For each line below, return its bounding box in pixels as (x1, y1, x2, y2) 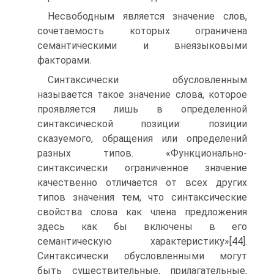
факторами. (37, 54, 91, 66)
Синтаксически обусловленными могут (37, 250, 247, 262)
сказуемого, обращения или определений (37, 133, 247, 144)
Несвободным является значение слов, (48, 10, 247, 22)
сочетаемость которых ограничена (37, 25, 247, 37)
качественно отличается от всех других (37, 177, 247, 188)
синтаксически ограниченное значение (37, 162, 247, 174)
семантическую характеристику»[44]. (37, 235, 247, 247)
